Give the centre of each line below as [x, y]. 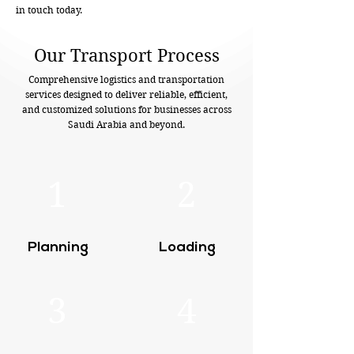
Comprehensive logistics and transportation [126, 79]
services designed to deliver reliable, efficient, [126, 94]
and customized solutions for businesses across [126, 109]
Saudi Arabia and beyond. [126, 124]
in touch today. [49, 10]
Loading [187, 248]
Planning [58, 248]
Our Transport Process [126, 55]
